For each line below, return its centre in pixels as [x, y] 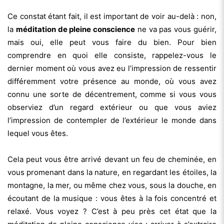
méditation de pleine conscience [75, 29]
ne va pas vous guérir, [176, 29]
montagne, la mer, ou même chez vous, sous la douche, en [112, 185]
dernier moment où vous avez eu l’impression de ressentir [112, 68]
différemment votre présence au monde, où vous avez [112, 81]
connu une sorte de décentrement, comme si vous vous [112, 94]
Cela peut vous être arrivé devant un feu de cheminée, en [112, 159]
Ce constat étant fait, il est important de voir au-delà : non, [112, 16]
